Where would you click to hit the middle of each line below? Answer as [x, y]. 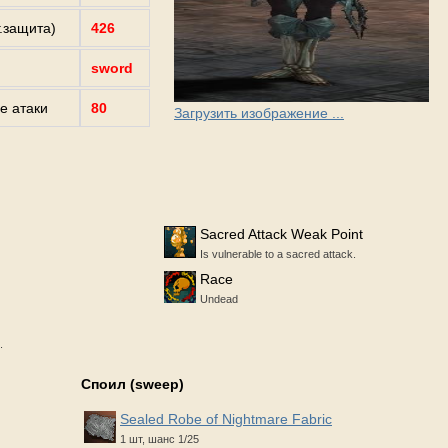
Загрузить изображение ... [259, 113]
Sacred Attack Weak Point [281, 234]
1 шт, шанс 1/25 [159, 439]
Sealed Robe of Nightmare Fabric [226, 419]
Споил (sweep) [132, 384]
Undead [219, 299]
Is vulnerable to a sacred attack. [278, 254]
